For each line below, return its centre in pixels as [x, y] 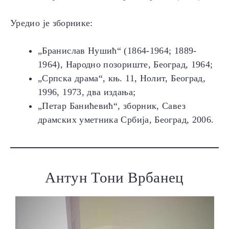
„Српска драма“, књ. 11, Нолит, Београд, [122, 78]
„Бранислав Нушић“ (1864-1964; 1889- [117, 51]
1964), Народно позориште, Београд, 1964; [125, 65]
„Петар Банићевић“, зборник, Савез [112, 106]
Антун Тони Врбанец [114, 178]
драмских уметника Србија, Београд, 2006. [126, 120]
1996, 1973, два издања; [87, 92]
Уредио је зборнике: [52, 23]
